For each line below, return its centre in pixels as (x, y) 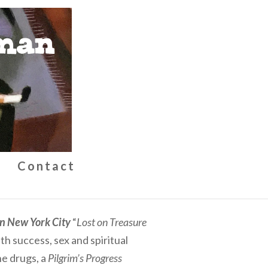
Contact (46, 166)
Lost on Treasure (112, 222)
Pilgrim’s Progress (85, 258)
